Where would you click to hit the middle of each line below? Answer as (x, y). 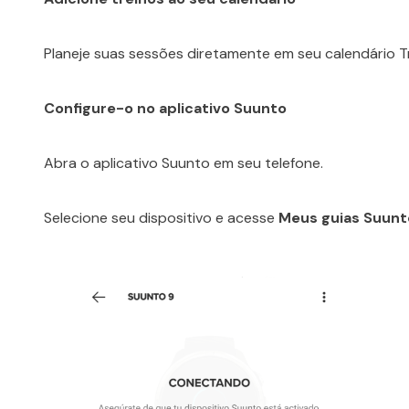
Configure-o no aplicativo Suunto (165, 108)
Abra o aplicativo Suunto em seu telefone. (184, 163)
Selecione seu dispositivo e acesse (161, 217)
